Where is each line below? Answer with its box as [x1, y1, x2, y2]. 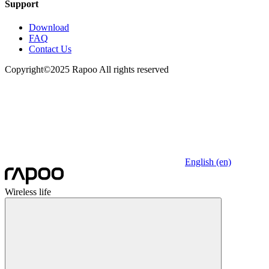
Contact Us [29, 44, 71, 55]
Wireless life [5, 187, 51, 198]
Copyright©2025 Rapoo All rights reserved [5, 64, 169, 75]
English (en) [185, 157, 231, 168]
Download [29, 22, 69, 33]
